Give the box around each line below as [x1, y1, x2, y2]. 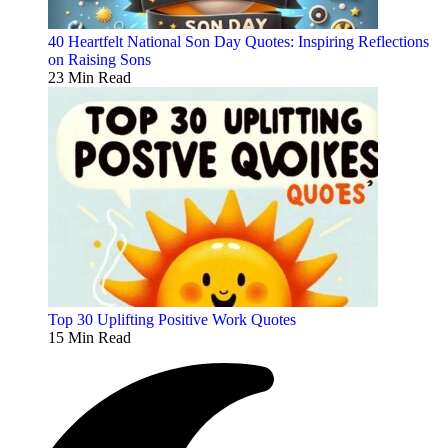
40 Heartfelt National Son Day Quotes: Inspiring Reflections [48, 32, 429, 50]
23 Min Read [48, 68, 131, 86]
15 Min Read [48, 328, 131, 346]
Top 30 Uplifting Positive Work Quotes [48, 310, 296, 328]
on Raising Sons [48, 50, 151, 68]
